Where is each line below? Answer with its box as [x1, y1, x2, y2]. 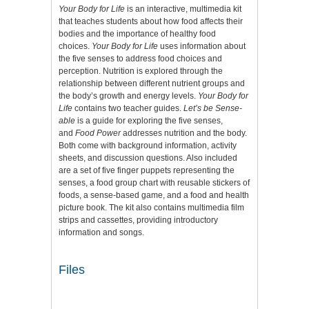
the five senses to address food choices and [59, 54, 222, 64]
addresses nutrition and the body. [121, 128, 247, 139]
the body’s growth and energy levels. [59, 91, 198, 101]
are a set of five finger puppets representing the [59, 166, 235, 176]
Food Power [75, 128, 121, 139]
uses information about [158, 41, 246, 52]
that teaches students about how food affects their [59, 17, 243, 27]
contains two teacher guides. [72, 103, 183, 114]
